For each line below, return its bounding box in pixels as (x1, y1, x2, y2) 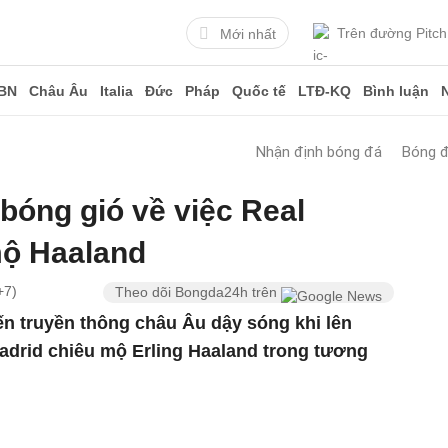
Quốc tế (232, 83, 286, 99)
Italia (100, 83, 133, 99)
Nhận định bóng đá (256, 143, 382, 161)
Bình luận (363, 83, 429, 99)
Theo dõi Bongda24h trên (115, 284, 282, 300)
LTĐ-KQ (298, 83, 351, 99)
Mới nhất (220, 25, 276, 42)
